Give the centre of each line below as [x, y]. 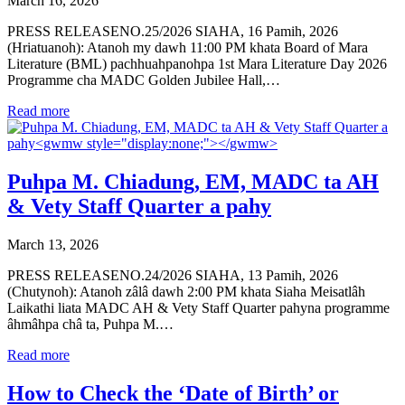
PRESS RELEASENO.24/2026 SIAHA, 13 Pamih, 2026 [173, 275]
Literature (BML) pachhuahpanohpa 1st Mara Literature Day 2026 [197, 63]
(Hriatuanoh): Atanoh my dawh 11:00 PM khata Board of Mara [188, 47]
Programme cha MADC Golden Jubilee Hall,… [144, 80]
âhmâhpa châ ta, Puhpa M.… [90, 324]
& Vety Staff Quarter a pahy [139, 206]
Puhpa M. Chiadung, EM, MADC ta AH [193, 181]
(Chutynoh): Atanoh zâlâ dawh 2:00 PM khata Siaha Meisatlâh [186, 291]
